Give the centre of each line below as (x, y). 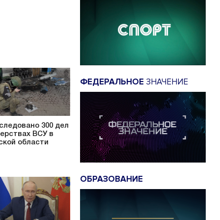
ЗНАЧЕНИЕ (166, 82)
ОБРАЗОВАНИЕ (111, 179)
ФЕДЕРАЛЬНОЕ (112, 82)
